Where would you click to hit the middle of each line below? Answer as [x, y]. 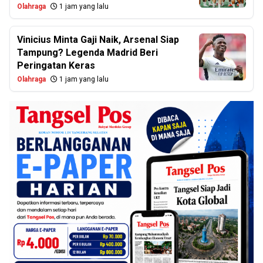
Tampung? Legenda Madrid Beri [87, 53]
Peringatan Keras [56, 65]
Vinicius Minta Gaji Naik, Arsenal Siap [98, 40]
